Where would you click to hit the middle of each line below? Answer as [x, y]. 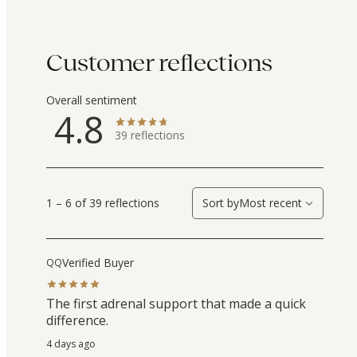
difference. [77, 321]
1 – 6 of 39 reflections [103, 202]
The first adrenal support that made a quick [176, 304]
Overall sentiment [92, 100]
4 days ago [71, 344]
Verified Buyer [98, 262]
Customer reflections [159, 63]
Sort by [221, 203]
